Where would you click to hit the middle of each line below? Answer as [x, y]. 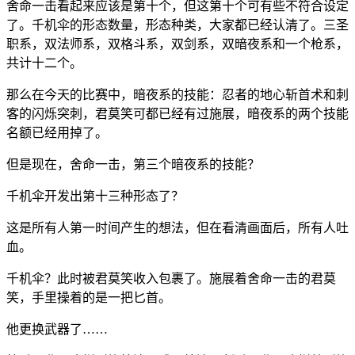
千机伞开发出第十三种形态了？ [95, 196]
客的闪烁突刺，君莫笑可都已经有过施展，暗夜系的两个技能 [177, 113]
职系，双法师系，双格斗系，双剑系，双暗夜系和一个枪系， [177, 44]
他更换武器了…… [57, 329]
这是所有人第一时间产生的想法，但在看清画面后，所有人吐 [177, 227]
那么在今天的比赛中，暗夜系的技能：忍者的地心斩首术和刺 [177, 94]
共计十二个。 [44, 63]
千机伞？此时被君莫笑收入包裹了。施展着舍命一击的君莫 [171, 278]
